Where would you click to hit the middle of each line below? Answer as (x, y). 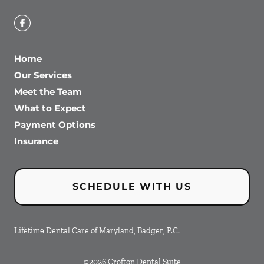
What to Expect (50, 108)
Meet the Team (48, 92)
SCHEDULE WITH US (132, 187)
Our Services (43, 75)
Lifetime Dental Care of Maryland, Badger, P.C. (97, 231)
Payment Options (55, 125)
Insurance (36, 141)
